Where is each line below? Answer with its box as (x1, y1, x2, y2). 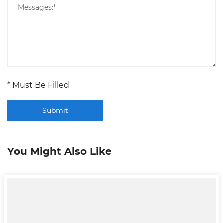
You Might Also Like (7, 144, 111, 158)
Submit (42, 106, 68, 115)
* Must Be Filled (7, 79, 69, 90)
